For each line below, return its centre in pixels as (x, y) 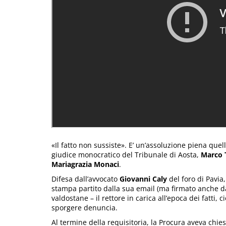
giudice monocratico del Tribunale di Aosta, (126, 155)
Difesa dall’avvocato (86, 179)
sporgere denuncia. (84, 208)
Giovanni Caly (143, 179)
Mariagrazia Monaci (85, 164)
